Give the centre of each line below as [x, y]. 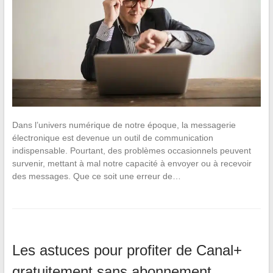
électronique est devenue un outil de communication [112, 137]
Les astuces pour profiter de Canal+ [127, 250]
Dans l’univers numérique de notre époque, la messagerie [124, 125]
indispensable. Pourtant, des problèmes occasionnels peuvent [131, 150]
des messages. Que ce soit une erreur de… [96, 176]
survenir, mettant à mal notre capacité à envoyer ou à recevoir [132, 163]
